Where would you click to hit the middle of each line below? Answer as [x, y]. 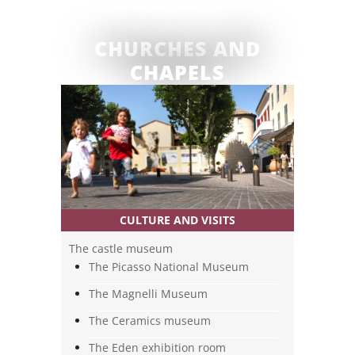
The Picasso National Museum [169, 266]
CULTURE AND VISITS [177, 219]
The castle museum [121, 248]
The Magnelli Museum [149, 293]
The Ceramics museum [150, 320]
